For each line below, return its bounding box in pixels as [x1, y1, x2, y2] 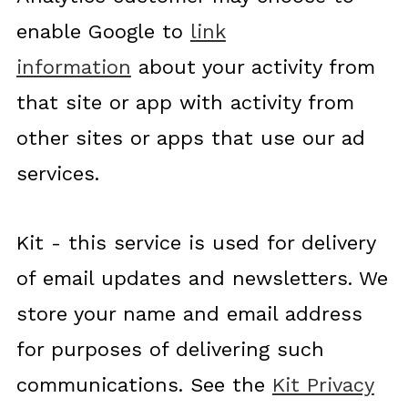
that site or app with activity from [15, 91, 354, 114]
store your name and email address [15, 302, 362, 325]
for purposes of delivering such [15, 338, 324, 361]
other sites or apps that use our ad [15, 127, 365, 149]
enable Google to [15, 20, 190, 43]
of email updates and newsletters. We [15, 267, 388, 290]
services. [15, 162, 99, 185]
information [15, 56, 131, 78]
